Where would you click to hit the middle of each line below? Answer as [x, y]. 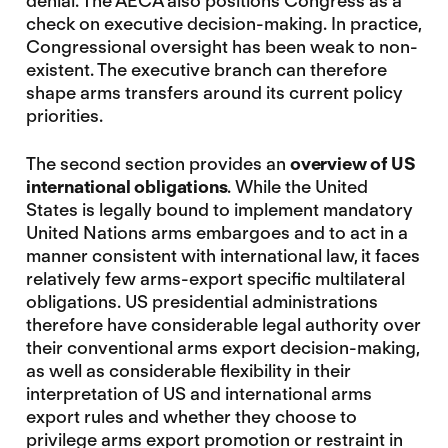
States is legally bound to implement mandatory [219, 209]
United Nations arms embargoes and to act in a [216, 232]
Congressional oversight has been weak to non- [221, 46]
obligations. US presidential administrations [201, 301]
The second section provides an [157, 163]
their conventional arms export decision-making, [222, 347]
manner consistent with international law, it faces [222, 255]
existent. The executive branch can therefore [206, 69]
